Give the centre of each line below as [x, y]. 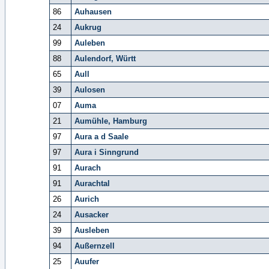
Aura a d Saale [101, 137]
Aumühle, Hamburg [110, 121]
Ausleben [92, 230]
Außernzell [94, 246]
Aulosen [89, 90]
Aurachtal [92, 183]
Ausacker [91, 215]
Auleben [89, 43]
